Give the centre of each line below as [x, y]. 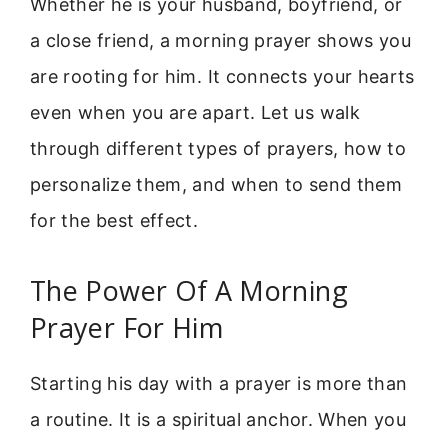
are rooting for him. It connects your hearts [222, 77]
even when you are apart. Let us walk [195, 113]
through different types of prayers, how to [218, 149]
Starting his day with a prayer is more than [219, 383]
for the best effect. [114, 221]
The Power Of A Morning [189, 290]
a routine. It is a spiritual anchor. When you [218, 419]
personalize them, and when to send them [216, 185]
